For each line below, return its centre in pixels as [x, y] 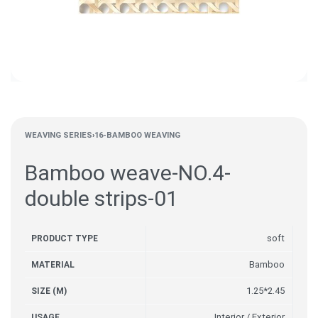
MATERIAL [53, 265]
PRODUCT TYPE [65, 238]
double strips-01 [102, 198]
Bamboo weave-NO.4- [128, 173]
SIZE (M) [49, 291]
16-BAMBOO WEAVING [137, 135]
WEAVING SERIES [59, 135]
